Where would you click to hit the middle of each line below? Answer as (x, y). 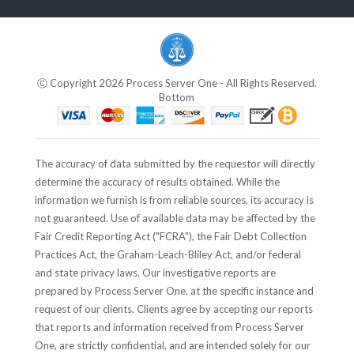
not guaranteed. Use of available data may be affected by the (175, 218)
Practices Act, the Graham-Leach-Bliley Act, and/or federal (168, 255)
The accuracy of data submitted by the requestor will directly (175, 164)
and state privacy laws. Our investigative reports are (155, 273)
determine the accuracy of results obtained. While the (157, 182)
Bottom (177, 98)
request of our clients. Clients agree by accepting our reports (174, 309)
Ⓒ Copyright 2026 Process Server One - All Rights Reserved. (177, 83)
